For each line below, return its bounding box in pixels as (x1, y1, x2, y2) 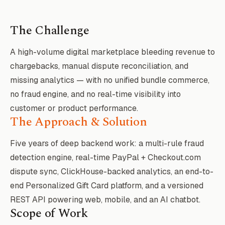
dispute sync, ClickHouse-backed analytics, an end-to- (10, 166, 213, 177)
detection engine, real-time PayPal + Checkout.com (10, 152, 201, 163)
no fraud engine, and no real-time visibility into (10, 89, 181, 100)
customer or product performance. (10, 103, 138, 114)
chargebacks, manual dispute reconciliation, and (10, 61, 188, 72)
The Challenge (10, 22, 89, 40)
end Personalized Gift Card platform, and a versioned (10, 180, 203, 191)
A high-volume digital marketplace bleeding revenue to (10, 47, 215, 58)
